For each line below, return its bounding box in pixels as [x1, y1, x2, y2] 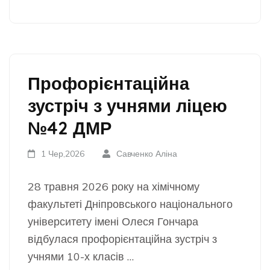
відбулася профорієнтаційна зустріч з [28, 232, 217, 246]
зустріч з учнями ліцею [28, 95, 227, 116]
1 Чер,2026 [41, 148, 85, 159]
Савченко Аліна [116, 148, 177, 159]
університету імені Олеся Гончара [28, 215, 198, 228]
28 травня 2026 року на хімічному [28, 180, 199, 193]
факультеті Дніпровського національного [28, 197, 233, 211]
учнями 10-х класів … [28, 250, 134, 263]
